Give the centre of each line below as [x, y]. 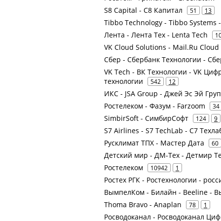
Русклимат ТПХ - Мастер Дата [154, 143]
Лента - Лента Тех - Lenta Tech [156, 35]
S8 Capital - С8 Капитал [143, 10]
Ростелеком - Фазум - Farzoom [155, 106]
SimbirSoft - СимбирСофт [146, 118]
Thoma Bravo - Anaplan [143, 204]
